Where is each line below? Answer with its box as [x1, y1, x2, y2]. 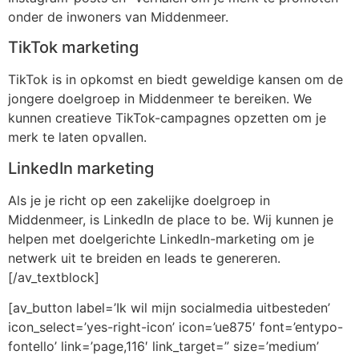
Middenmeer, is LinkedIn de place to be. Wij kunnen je [8, 211, 333, 228]
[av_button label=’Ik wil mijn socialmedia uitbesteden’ [8, 300, 330, 317]
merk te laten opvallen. [8, 129, 147, 146]
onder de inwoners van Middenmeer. [8, 9, 228, 26]
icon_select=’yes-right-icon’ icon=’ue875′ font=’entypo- [8, 319, 343, 336]
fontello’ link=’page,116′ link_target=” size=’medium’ [8, 338, 319, 355]
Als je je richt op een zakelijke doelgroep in [8, 192, 270, 208]
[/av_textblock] [8, 268, 99, 285]
